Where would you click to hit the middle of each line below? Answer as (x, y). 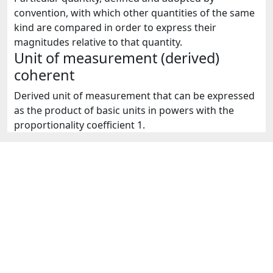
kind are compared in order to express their (115, 27)
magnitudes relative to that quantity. (98, 42)
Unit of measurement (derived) (116, 58)
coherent (44, 75)
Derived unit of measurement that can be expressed (134, 96)
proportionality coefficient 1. (79, 125)
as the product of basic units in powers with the (124, 110)
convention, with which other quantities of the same (134, 13)
